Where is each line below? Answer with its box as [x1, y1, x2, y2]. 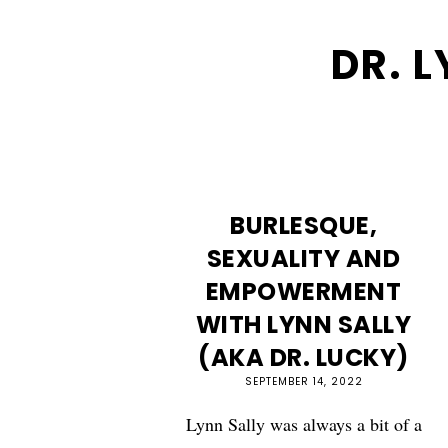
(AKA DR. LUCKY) [198, 341, 409, 375]
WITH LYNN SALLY [195, 308, 412, 342]
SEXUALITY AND [206, 242, 401, 276]
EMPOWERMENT [205, 275, 402, 309]
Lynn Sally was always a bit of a [185, 412, 422, 437]
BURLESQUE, [230, 209, 378, 243]
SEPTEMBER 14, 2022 [244, 374, 363, 390]
